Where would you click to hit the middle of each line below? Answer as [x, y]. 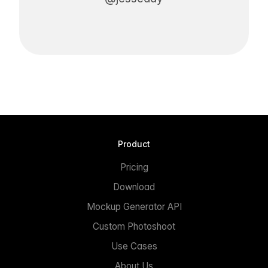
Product [134, 144]
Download [134, 187]
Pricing [134, 167]
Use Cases [134, 246]
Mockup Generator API [134, 206]
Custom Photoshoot [134, 226]
